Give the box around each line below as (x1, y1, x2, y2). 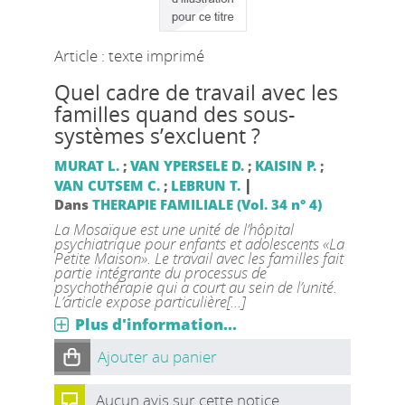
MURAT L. (53, 155, 119, 174)
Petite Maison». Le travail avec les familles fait (53, 247, 344, 268)
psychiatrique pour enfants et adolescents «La (53, 232, 344, 254)
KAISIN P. (254, 155, 316, 174)
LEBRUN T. (170, 175, 240, 194)
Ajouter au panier (97, 345, 217, 367)
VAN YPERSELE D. (129, 155, 244, 174)
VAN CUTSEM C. (53, 175, 160, 194)
